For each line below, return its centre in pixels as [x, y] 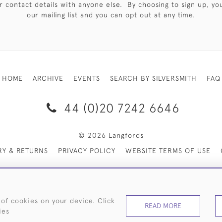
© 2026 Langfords [111, 135]
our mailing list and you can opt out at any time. [111, 15]
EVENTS [86, 78]
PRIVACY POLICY [87, 151]
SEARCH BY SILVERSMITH [153, 78]
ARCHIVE [48, 78]
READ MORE [163, 206]
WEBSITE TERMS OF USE [168, 151]
